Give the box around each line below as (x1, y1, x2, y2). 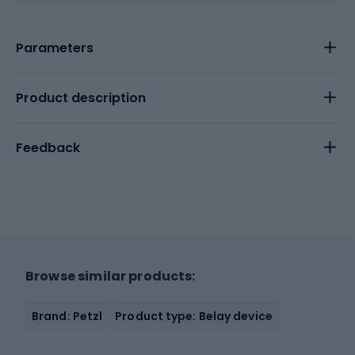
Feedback (16, 139, 80, 157)
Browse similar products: (25, 267, 196, 285)
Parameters (16, 39, 94, 57)
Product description (16, 89, 146, 107)
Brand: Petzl (32, 308, 103, 324)
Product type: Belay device (115, 308, 273, 324)
